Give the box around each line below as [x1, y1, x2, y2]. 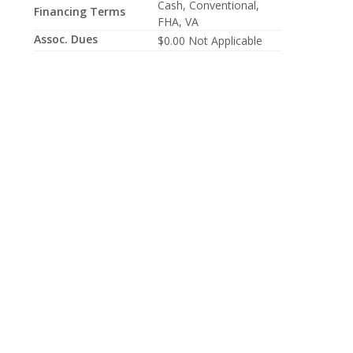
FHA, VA [157, 14, 199, 29]
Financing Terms [33, 4, 125, 19]
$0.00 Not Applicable [157, 33, 262, 48]
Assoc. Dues [33, 32, 98, 46]
